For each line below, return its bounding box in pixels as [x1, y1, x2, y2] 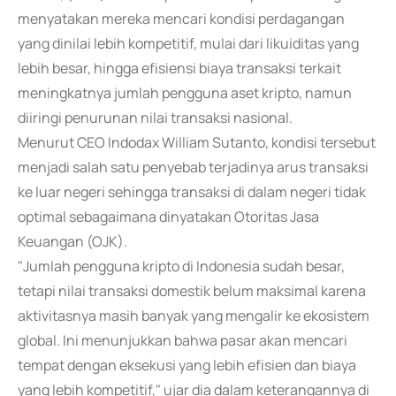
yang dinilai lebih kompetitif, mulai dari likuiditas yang [18, 34, 359, 53]
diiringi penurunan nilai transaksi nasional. [18, 108, 293, 127]
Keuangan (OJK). [18, 232, 127, 251]
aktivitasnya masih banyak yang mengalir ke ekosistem [18, 306, 369, 325]
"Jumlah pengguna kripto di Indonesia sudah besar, [18, 256, 345, 276]
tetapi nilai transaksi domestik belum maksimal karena [18, 281, 366, 301]
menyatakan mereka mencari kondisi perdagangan [18, 9, 345, 28]
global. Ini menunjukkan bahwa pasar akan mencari [18, 331, 347, 350]
